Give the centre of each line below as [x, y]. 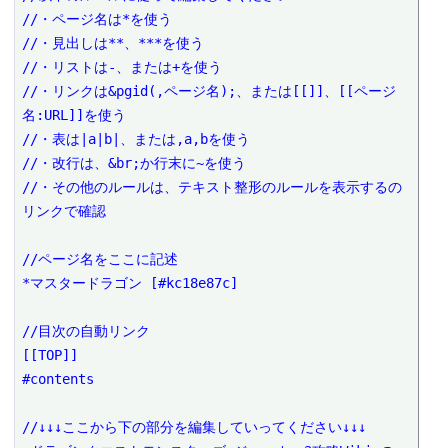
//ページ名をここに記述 [100, 258]
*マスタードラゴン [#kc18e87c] [130, 282]
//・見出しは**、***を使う [113, 42]
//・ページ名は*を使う [97, 18]
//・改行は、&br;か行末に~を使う [134, 162]
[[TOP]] [50, 354]
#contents [58, 378]
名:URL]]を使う [74, 114]
